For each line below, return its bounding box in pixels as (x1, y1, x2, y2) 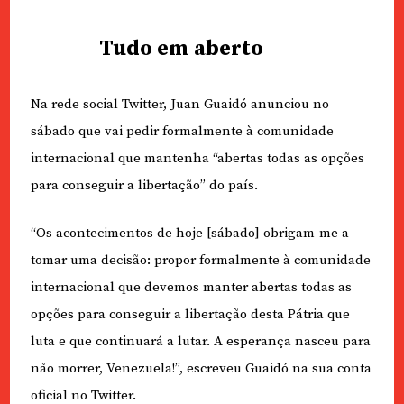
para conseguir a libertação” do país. (30, 177, 258, 194)
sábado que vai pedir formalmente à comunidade (30, 123, 334, 140)
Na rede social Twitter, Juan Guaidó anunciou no (30, 96, 329, 113)
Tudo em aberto (98, 35, 263, 63)
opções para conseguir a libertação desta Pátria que (30, 305, 350, 323)
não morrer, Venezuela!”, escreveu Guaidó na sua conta (30, 359, 372, 377)
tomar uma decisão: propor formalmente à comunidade (30, 251, 371, 269)
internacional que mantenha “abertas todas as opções (30, 150, 364, 167)
